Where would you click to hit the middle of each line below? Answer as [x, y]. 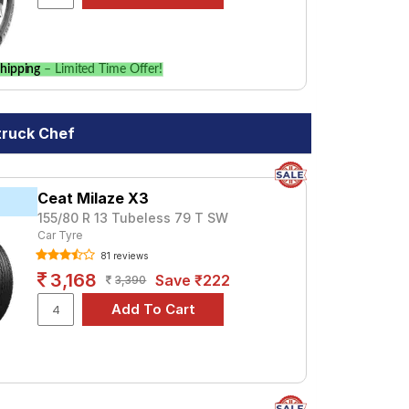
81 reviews [123, 256]
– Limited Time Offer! [102, 70]
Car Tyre [60, 235]
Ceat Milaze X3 [94, 198]
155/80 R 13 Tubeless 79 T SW [133, 218]
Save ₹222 [193, 280]
